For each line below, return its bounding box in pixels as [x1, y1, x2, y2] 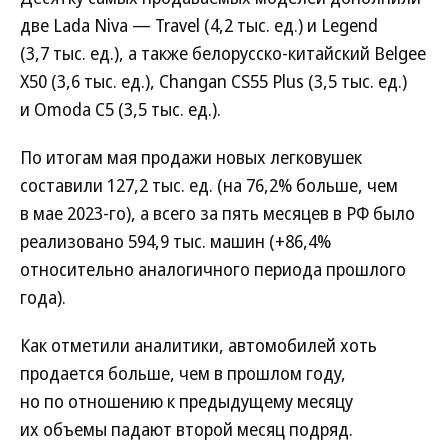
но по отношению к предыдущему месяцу [20, 389, 353, 413]
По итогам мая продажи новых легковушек [20, 145, 362, 169]
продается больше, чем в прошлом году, [20, 361, 346, 385]
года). [20, 285, 66, 309]
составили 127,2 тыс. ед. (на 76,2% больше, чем [20, 173, 398, 197]
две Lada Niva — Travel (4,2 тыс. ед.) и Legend [20, 13, 378, 37]
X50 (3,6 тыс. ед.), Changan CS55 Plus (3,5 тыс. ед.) [20, 69, 407, 93]
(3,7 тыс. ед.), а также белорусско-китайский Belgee [20, 41, 426, 65]
